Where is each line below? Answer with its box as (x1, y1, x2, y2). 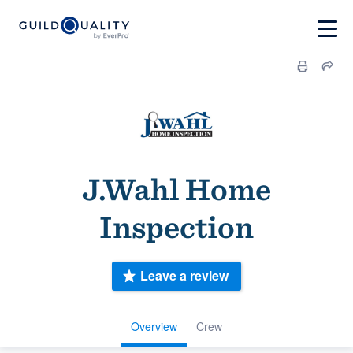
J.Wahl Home (82, 170, 271, 208)
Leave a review (140, 266, 229, 285)
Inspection (99, 208, 254, 246)
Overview (131, 318, 177, 334)
